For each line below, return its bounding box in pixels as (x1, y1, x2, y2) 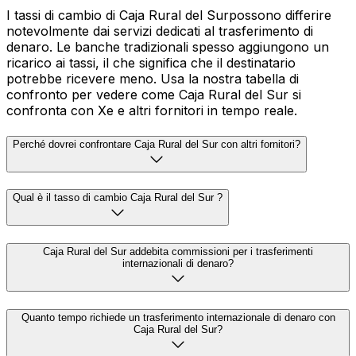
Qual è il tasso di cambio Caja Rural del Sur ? (13, 192, 222, 204)
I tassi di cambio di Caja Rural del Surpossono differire (6, 6, 331, 23)
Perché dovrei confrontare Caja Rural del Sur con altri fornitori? (13, 137, 300, 150)
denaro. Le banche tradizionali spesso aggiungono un (6, 38, 329, 55)
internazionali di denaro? (122, 257, 234, 270)
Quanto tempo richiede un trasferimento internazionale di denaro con (21, 311, 335, 323)
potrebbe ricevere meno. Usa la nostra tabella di (6, 70, 299, 87)
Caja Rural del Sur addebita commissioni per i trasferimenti (43, 246, 313, 258)
